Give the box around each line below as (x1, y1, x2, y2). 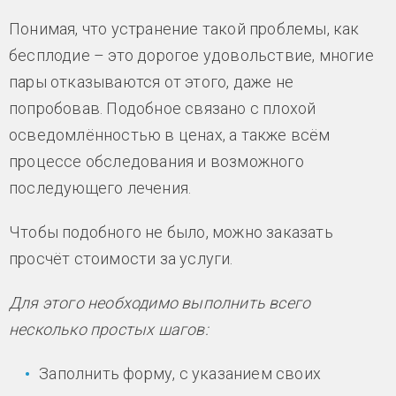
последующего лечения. (9, 178, 192, 197)
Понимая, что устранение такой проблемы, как (9, 19, 360, 38)
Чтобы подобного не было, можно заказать (9, 222, 333, 241)
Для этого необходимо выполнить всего (9, 293, 311, 312)
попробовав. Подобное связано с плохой (9, 98, 316, 118)
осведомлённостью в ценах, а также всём (9, 125, 331, 144)
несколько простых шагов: (9, 319, 209, 339)
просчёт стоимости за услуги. (9, 248, 233, 268)
